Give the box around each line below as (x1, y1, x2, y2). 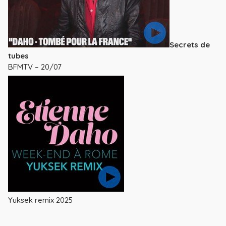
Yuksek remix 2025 (8, 195, 73, 205)
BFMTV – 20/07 (8, 62, 62, 72)
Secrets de (169, 39, 210, 49)
